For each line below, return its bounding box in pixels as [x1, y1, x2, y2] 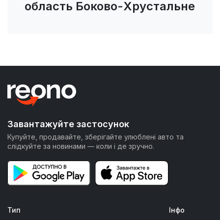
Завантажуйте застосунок [7, 119, 129, 130]
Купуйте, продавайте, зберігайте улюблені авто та [7, 133, 184, 141]
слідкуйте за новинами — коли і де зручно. [7, 142, 154, 151]
